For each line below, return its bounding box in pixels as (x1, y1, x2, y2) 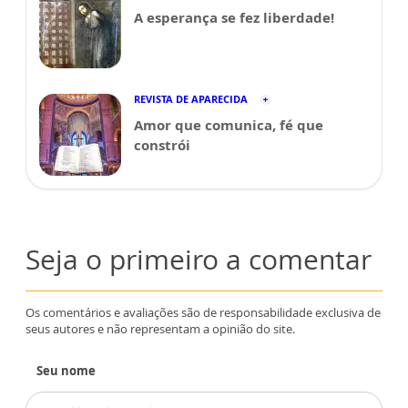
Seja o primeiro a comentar (25, 240, 372, 279)
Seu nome (36, 362, 96, 380)
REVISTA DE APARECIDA (134, 92, 248, 107)
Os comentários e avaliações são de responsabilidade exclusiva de (25, 304, 381, 321)
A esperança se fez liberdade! (134, 8, 334, 27)
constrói (134, 136, 190, 155)
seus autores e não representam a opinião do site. (25, 321, 295, 338)
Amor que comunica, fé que (134, 116, 323, 135)
